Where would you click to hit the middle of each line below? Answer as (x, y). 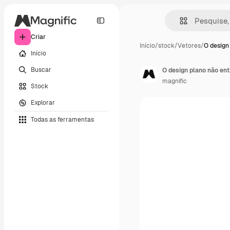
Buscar (41, 70)
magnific (175, 81)
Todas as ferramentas (62, 119)
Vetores (189, 46)
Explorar (43, 102)
